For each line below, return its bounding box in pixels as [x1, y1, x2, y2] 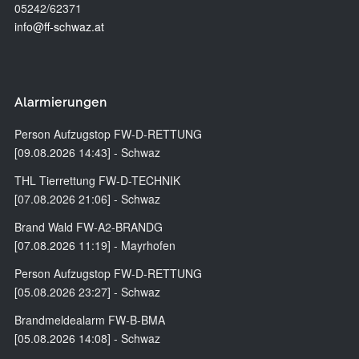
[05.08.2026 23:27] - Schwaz [14, 283, 160, 300]
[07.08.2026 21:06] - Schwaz [14, 190, 160, 207]
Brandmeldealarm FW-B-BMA [14, 311, 165, 328]
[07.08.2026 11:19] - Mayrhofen [14, 236, 175, 253]
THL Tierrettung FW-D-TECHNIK [14, 171, 180, 188]
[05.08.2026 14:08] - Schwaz [14, 329, 160, 346]
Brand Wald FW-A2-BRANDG [14, 218, 163, 235]
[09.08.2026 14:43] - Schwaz [14, 144, 160, 160]
